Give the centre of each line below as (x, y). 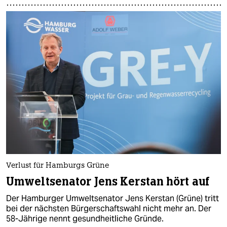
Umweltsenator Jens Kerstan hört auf (108, 182)
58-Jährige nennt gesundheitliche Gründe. (85, 219)
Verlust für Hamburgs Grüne (58, 166)
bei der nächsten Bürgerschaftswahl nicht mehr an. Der (109, 209)
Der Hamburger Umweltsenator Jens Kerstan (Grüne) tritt (112, 199)
